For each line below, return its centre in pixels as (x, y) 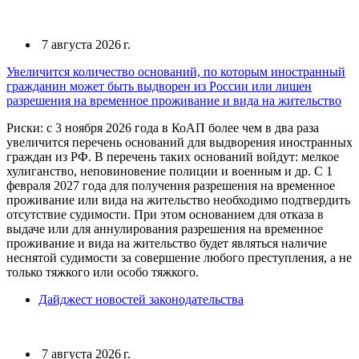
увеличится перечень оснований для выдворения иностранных (179, 142)
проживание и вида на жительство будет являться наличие (167, 243)
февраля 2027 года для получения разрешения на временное (171, 186)
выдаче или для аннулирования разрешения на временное (165, 229)
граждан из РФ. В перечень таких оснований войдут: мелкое (173, 157)
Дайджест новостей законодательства (141, 299)
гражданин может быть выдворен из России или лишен (159, 86)
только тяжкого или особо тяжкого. (103, 272)
